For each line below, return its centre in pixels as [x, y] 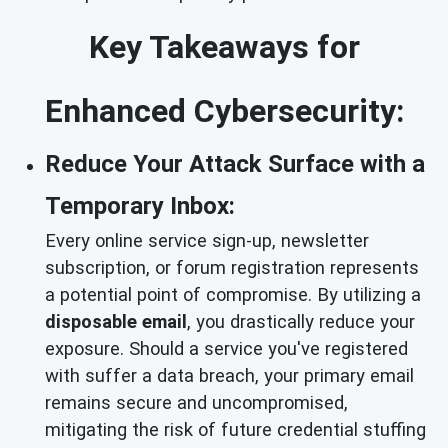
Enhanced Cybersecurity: [224, 110]
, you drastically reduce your [301, 321]
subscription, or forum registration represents [232, 267]
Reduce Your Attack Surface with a [235, 163]
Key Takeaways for [224, 46]
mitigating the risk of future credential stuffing [235, 429]
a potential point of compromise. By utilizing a [233, 294]
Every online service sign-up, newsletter [207, 240]
